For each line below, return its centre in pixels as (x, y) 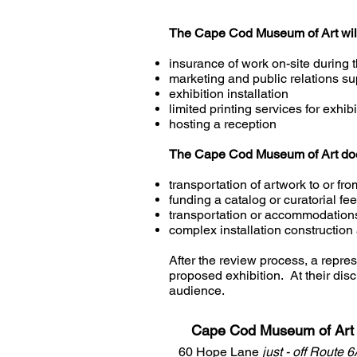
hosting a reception (223, 124)
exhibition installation (229, 94)
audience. (197, 290)
